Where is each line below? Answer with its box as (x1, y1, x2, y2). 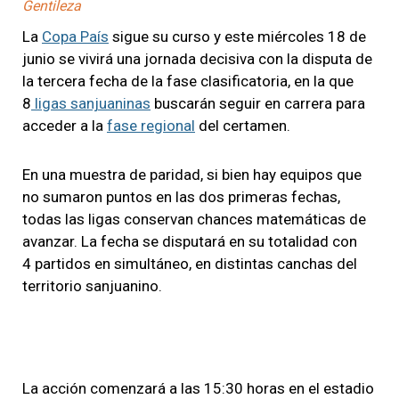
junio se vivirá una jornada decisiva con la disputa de (22, 49, 372, 68)
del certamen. (195, 116, 290, 134)
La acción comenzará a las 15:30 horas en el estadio (22, 379, 374, 397)
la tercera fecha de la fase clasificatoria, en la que (22, 71, 354, 90)
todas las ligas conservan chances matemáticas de (22, 209, 366, 228)
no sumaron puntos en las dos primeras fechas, (22, 187, 340, 206)
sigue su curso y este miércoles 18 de (109, 27, 366, 45)
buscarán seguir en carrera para (151, 94, 365, 112)
